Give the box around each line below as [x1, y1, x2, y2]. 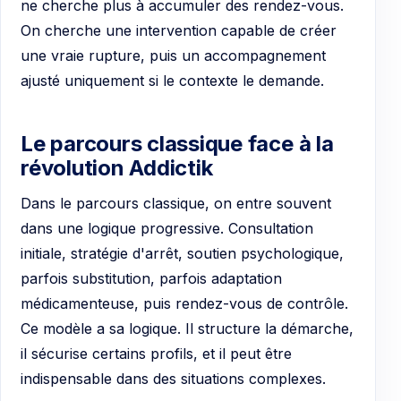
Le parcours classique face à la [21, 131, 334, 158]
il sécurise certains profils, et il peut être [21, 345, 292, 363]
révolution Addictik [21, 155, 213, 182]
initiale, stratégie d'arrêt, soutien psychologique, [21, 244, 344, 263]
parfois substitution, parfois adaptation [21, 269, 282, 288]
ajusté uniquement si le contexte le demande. [21, 72, 324, 90]
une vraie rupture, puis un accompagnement [21, 47, 326, 65]
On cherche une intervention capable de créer [21, 21, 337, 40]
